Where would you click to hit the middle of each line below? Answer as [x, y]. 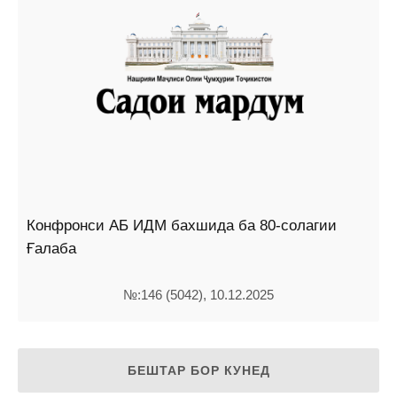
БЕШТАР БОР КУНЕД [198, 370]
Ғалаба [51, 249]
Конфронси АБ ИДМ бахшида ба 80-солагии [182, 226]
